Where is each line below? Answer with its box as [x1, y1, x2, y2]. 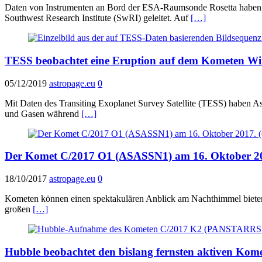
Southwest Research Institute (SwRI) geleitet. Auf [5, 13, 191, 23]
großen [5, 204, 33, 215]
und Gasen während [5, 108, 81, 119]
